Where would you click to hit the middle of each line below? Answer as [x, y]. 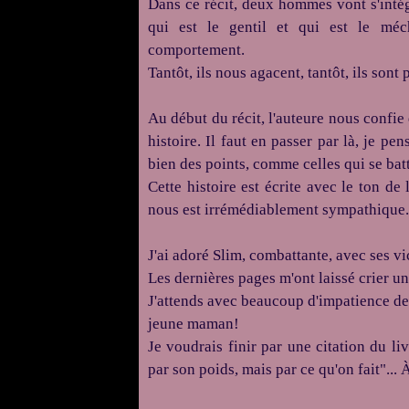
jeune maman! [194, 324]
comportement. [198, 50]
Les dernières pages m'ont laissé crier [268, 278]
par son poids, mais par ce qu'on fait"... [273, 369]
